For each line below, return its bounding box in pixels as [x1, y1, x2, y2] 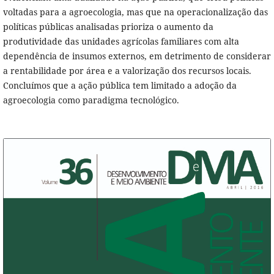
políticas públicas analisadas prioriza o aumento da [2, 21, 213, 33]
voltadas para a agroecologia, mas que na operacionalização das [2, 6, 268, 18]
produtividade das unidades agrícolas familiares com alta [2, 35, 239, 48]
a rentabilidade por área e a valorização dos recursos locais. [2, 65, 251, 77]
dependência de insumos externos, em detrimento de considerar [2, 50, 271, 62]
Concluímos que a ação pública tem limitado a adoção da [2, 80, 237, 92]
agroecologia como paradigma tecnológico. [2, 94, 179, 106]
